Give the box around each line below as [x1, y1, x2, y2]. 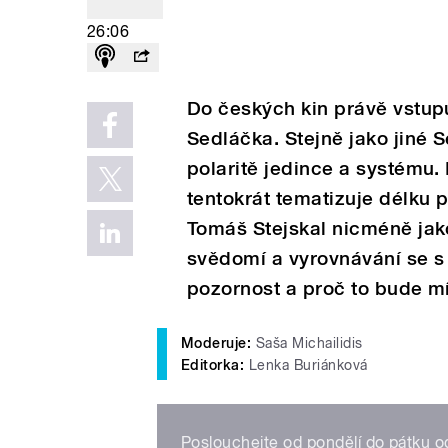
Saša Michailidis [251, 334, 363, 351]
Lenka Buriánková [248, 356, 368, 373]
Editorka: [181, 356, 249, 373]
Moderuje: [181, 334, 252, 351]
